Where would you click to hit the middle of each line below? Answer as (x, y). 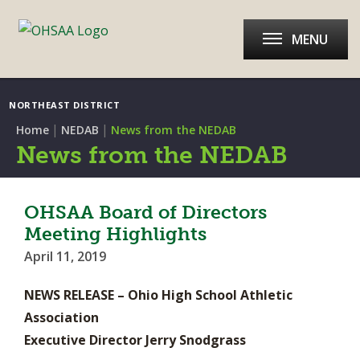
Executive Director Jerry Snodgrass (135, 340)
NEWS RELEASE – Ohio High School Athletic (158, 295)
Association (61, 317)
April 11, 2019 (65, 256)
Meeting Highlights (115, 234)
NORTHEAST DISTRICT (64, 105)
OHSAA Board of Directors (145, 212)
